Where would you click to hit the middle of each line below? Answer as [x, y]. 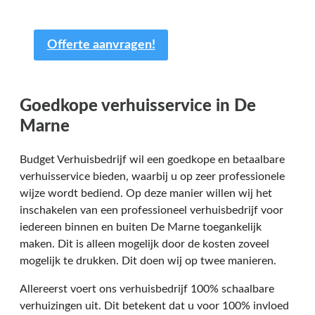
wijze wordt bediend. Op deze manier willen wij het [146, 193]
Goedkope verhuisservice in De [138, 106]
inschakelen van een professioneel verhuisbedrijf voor [152, 210]
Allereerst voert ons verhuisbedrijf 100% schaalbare [147, 289]
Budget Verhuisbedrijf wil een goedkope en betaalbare [152, 159]
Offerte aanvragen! [101, 45]
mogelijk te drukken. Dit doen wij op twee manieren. [148, 261]
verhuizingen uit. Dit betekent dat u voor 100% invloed [154, 306]
